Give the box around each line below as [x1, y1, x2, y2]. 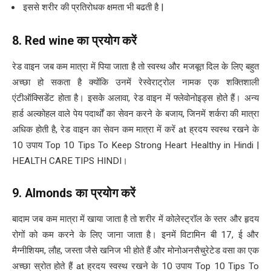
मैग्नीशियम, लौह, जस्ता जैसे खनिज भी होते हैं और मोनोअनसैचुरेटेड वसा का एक [12, 245, 259, 256]
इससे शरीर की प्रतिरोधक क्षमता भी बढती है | [23, 2, 163, 13]
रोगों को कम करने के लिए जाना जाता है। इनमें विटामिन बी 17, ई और [12, 229, 259, 241]
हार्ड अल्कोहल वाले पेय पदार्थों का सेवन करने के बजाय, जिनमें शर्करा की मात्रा [12, 108, 259, 119]
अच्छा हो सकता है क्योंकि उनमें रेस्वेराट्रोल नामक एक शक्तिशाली [12, 76, 259, 88]
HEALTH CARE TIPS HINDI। [12, 155, 128, 166]
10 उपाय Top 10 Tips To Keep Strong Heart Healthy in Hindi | [12, 139, 259, 151]
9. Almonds [12, 186, 76, 201]
